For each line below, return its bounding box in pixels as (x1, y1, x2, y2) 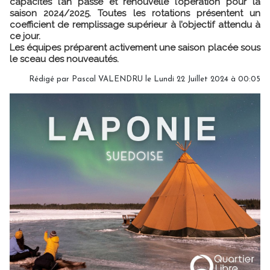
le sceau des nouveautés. (10, 53, 119, 64)
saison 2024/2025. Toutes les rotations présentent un (10, 7, 260, 19)
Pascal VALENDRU (72, 75, 143, 83)
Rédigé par (29, 75, 72, 83)
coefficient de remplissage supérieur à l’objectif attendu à (10, 19, 260, 30)
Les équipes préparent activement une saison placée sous (10, 42, 260, 53)
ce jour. (10, 30, 40, 42)
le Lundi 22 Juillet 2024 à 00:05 (143, 75, 260, 83)
